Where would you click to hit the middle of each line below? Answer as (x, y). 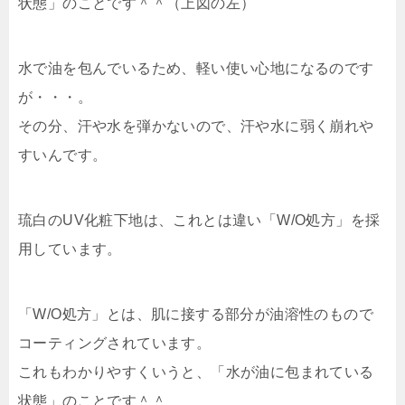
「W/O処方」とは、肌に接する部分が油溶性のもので (196, 314)
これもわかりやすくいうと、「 (122, 372)
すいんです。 (63, 155)
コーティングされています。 (115, 343)
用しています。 (70, 249)
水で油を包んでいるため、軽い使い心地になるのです (196, 68)
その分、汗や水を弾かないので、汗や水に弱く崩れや (196, 126)
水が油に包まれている (300, 372)
